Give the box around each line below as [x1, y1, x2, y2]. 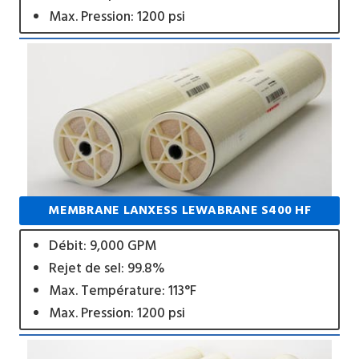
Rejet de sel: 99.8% [48, 256, 165, 280]
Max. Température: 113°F [48, 279, 196, 302]
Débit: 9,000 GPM [48, 234, 156, 257]
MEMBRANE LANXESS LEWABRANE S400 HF [48, 200, 311, 220]
